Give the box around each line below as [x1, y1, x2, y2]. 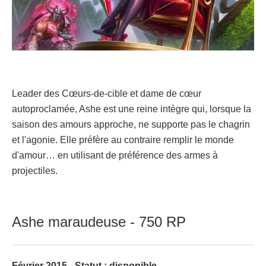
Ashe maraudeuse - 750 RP [12, 213, 186, 230]
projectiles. [12, 165, 58, 176]
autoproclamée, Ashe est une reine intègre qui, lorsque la [12, 103, 251, 114]
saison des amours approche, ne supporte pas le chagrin [12, 119, 250, 129]
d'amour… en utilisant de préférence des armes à [12, 150, 218, 160]
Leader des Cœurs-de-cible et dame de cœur [12, 88, 201, 99]
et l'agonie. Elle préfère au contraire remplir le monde [12, 134, 234, 145]
